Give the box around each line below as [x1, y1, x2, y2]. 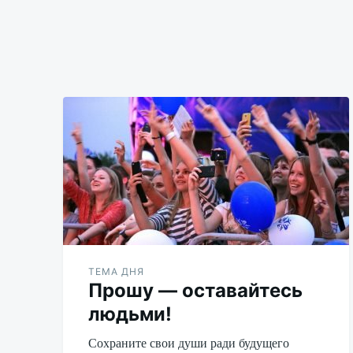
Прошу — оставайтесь [88, 278, 303, 302]
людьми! [88, 302, 172, 325]
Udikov [88, 7, 120, 20]
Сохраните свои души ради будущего [88, 333, 289, 351]
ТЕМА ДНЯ [88, 265, 144, 277]
